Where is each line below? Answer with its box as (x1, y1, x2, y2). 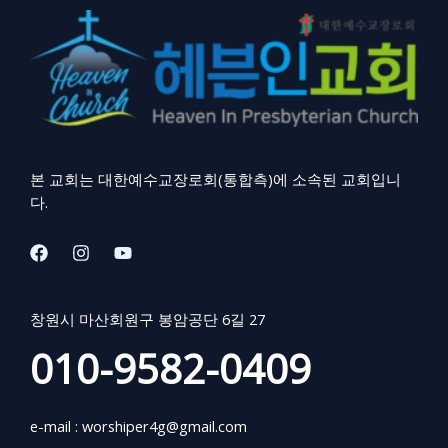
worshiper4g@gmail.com (82, 416, 247, 437)
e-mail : (30, 416, 82, 437)
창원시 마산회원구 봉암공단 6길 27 (30, 309, 269, 330)
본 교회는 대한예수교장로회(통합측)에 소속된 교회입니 (30, 169, 401, 190)
